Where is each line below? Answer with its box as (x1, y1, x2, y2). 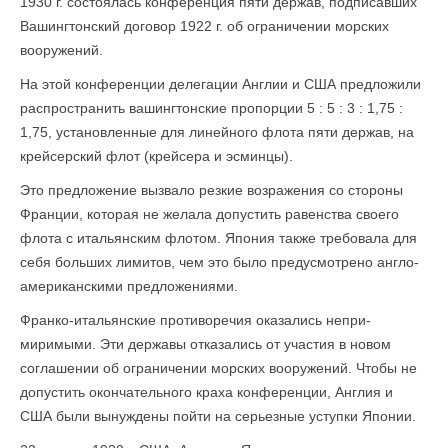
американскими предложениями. (20, 278, 238, 294)
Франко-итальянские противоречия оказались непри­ (20, 312, 371, 328)
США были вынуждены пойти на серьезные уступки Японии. (20, 408, 416, 424)
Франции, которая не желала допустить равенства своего (20, 206, 399, 222)
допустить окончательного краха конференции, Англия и (20, 384, 393, 400)
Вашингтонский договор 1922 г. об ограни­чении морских (20, 18, 389, 34)
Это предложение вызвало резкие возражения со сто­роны (20, 182, 403, 198)
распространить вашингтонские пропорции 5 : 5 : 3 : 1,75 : (20, 100, 403, 116)
